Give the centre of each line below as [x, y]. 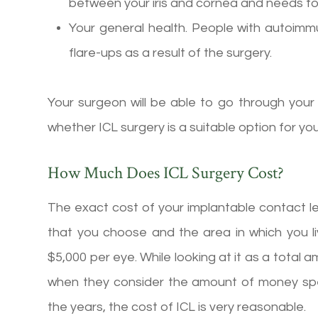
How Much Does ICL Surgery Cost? [166, 173]
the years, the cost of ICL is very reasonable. [177, 307]
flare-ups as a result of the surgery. [171, 53]
